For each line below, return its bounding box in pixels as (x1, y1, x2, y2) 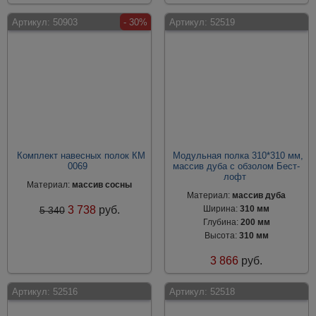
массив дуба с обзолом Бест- (173, 161, 300, 171)
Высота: (204, 231, 239, 241)
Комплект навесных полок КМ (17, 150, 146, 161)
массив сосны (72, 180, 133, 190)
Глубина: (202, 217, 241, 227)
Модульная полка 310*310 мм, (173, 150, 304, 161)
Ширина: (203, 204, 241, 214)
